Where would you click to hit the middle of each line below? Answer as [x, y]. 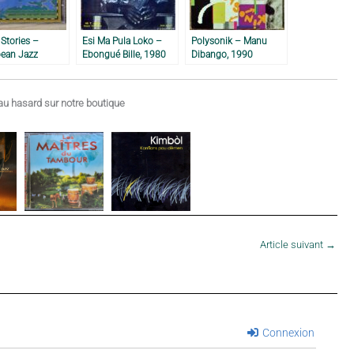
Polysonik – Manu [229, 40]
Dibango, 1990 [222, 54]
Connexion [287, 333]
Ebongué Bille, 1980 [124, 54]
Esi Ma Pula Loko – [122, 40]
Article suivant [293, 245]
